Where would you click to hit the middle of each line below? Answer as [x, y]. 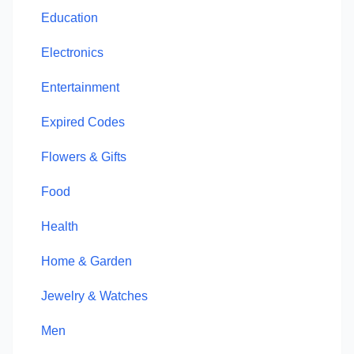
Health [60, 226]
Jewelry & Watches [94, 296]
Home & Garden [87, 261]
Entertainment [80, 87]
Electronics [72, 53]
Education [70, 18]
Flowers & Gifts [84, 157]
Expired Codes [83, 122]
